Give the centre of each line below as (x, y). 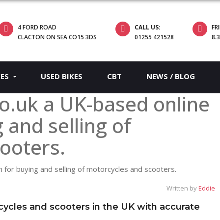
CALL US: (148, 27)
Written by (182, 188)
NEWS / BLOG (171, 76)
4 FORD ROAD (37, 27)
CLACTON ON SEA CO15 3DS (57, 37)
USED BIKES (62, 76)
